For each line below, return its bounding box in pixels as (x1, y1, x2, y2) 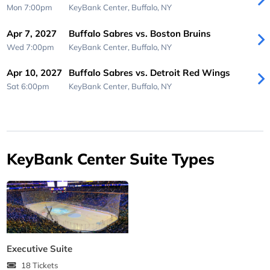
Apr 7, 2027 (7, 27, 57, 39)
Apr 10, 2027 (7, 67, 63, 79)
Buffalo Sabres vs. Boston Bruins (68, 27, 211, 39)
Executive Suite (7, 242, 73, 254)
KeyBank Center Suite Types (7, 148, 215, 168)
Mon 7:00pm (7, 2, 53, 13)
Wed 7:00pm (7, 42, 55, 52)
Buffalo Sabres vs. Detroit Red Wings (68, 67, 230, 79)
